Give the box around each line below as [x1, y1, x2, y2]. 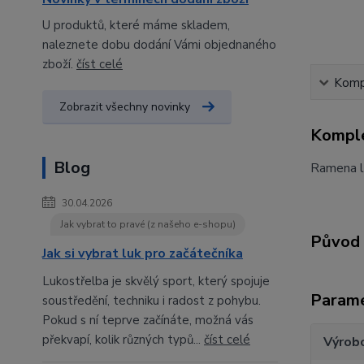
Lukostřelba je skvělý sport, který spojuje [42, 273, 270, 289]
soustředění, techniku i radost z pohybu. [42, 292, 261, 309]
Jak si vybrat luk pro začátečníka [42, 245, 243, 262]
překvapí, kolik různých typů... [42, 331, 204, 348]
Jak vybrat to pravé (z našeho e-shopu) [60, 218, 236, 231]
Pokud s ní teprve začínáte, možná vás [42, 312, 253, 328]
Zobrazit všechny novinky [59, 99, 190, 115]
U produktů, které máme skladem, [42, 17, 230, 33]
